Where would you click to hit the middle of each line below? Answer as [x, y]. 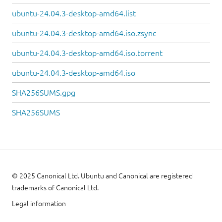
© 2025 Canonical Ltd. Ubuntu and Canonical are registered [102, 176]
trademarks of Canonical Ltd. [55, 188]
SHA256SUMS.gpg [44, 93]
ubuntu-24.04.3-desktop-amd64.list [74, 13]
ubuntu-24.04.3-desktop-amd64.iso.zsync [84, 33]
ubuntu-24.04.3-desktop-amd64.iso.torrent [87, 53]
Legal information [39, 203]
